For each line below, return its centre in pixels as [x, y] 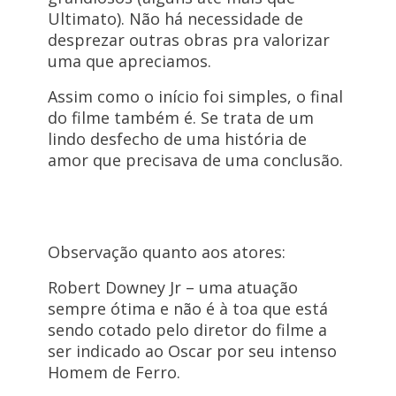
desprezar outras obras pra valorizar [188, 40]
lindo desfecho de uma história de [177, 139]
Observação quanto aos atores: [166, 252]
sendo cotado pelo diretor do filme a [187, 330]
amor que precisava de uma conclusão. [195, 160]
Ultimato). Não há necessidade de [175, 19]
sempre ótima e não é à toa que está [187, 309]
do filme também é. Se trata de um [180, 118]
